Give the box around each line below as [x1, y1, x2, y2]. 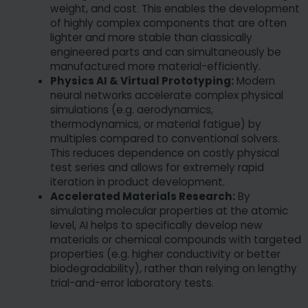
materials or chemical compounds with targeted [50, 232, 301, 247]
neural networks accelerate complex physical [50, 87, 283, 102]
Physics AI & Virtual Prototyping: [50, 73, 234, 88]
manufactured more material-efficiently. [50, 58, 261, 74]
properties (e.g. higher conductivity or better [50, 246, 280, 261]
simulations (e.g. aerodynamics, [50, 102, 213, 117]
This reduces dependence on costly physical [50, 145, 279, 160]
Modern [234, 73, 275, 88]
